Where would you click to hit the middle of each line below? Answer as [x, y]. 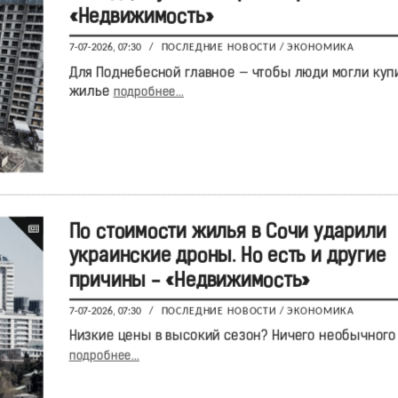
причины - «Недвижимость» [189, 282]
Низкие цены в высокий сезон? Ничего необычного [232, 337]
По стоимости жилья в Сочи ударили [227, 233]
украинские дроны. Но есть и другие [227, 258]
